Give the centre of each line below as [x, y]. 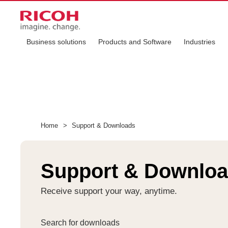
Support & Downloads [103, 125]
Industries [199, 42]
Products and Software [135, 42]
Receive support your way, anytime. [109, 191]
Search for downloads [80, 223]
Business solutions [56, 42]
